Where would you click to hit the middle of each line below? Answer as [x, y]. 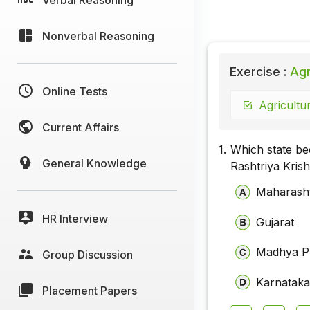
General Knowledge [94, 163]
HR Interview [75, 218]
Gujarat [275, 222]
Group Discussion [88, 254]
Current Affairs [81, 127]
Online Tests [75, 91]
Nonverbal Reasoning [98, 36]
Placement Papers [90, 290]
